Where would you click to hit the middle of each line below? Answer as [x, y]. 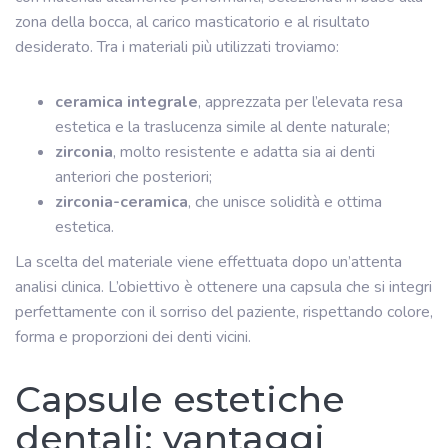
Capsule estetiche [180, 398]
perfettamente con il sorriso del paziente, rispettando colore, [224, 311]
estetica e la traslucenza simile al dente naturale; [222, 126]
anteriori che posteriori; [133, 176]
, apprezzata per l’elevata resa [300, 101]
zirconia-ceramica [121, 201]
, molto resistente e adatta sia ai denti [244, 151]
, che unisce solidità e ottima [285, 201]
